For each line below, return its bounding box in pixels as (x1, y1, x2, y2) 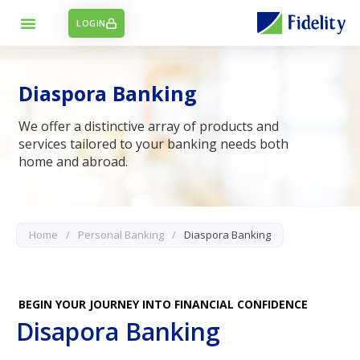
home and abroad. (18, 153, 129, 170)
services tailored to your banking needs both (18, 135, 289, 153)
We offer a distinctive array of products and (18, 117, 280, 135)
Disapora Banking (16, 315, 220, 348)
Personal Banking (78, 227, 164, 242)
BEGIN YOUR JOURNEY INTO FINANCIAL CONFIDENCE (18, 297, 308, 312)
